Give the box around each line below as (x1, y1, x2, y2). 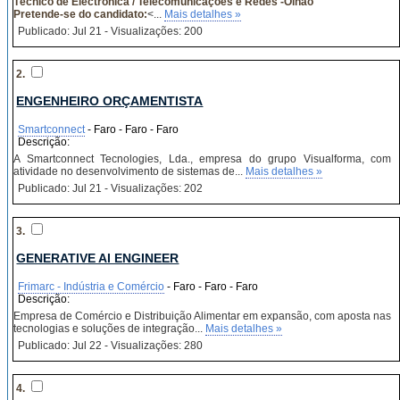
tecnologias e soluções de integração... (13, 322, 205, 335)
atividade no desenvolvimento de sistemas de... (13, 165, 246, 178)
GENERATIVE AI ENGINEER (16, 251, 179, 265)
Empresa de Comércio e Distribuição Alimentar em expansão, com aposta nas (13, 310, 391, 322)
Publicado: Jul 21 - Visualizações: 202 (18, 182, 203, 195)
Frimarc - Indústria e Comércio (18, 280, 164, 293)
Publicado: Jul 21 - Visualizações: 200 (18, 25, 203, 37)
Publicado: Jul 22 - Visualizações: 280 (18, 339, 203, 352)
